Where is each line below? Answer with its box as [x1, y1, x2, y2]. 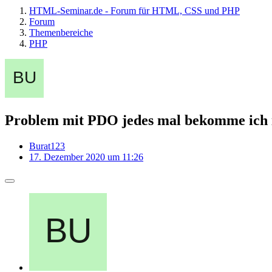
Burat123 [29, 140, 65, 151]
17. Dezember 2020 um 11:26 [29, 151, 143, 162]
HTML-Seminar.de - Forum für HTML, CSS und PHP [29, 5, 240, 16]
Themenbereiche [29, 27, 93, 38]
